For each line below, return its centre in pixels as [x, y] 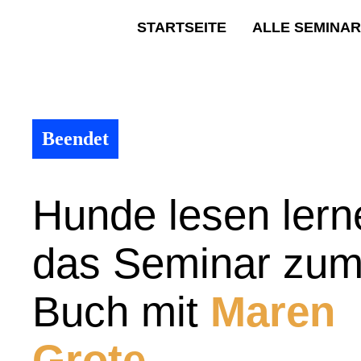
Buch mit [122, 311]
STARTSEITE [181, 27]
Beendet [76, 139]
